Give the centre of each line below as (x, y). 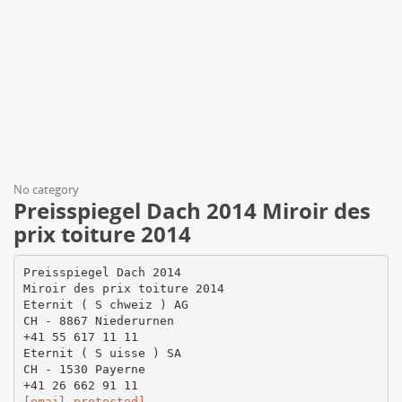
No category (46, 189)
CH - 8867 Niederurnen (98, 320)
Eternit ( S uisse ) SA (102, 353)
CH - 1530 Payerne (84, 369)
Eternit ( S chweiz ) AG (105, 304)
